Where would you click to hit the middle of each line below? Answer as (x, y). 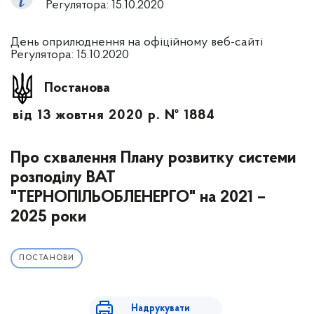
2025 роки (48, 217)
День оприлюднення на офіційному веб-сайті (137, 42)
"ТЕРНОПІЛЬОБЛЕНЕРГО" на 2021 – (138, 198)
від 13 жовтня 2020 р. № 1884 (114, 116)
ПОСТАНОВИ (47, 258)
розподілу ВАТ (63, 178)
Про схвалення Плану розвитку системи (153, 158)
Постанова (77, 88)
